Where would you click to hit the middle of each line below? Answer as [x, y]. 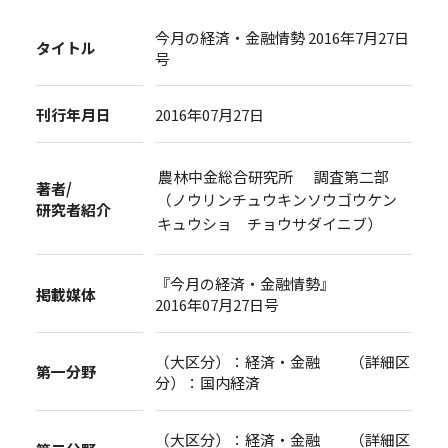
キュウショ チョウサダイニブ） [270, 223]
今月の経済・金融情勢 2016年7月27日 [282, 37]
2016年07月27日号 [217, 305]
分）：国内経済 [208, 382]
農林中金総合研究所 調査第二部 [274, 176]
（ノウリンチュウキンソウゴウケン [277, 200]
